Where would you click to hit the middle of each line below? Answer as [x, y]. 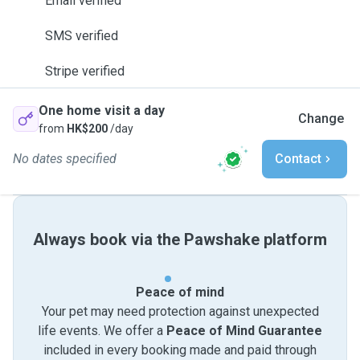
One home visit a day [102, 110]
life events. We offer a [102, 331]
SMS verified [82, 36]
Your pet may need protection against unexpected [180, 311]
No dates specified [65, 159]
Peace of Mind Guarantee [244, 331]
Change [321, 119]
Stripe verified [85, 71]
